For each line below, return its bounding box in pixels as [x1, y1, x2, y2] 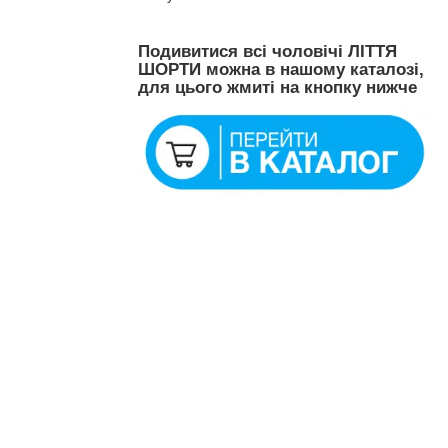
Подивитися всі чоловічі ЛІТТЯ [138, 41, 397, 61]
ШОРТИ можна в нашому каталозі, [138, 59, 424, 79]
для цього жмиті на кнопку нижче [138, 77, 417, 97]
